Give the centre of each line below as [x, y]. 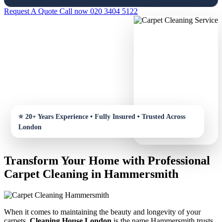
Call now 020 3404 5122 [99, 11]
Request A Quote [32, 11]
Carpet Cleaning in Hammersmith [91, 174]
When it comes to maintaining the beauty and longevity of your [102, 212]
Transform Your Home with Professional [107, 161]
